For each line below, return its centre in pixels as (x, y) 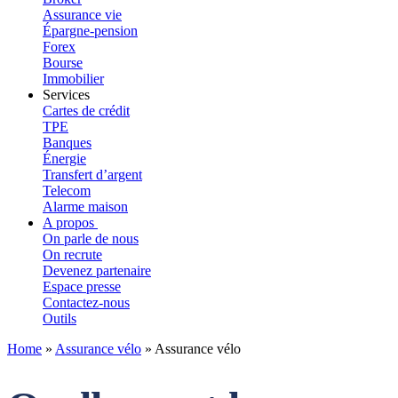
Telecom (67, 191)
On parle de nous (91, 239)
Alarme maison (85, 207)
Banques (67, 143)
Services (68, 95)
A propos (70, 223)
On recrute (72, 255)
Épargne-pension (90, 31)
